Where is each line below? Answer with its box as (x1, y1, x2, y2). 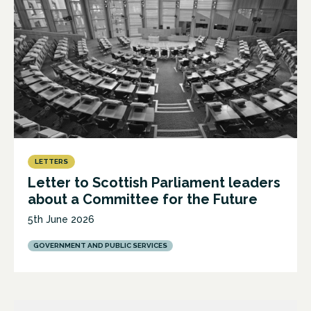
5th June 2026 (28, 214, 94, 226)
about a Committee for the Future (28, 191, 258, 208)
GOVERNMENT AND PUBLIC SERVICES (33, 242, 167, 250)
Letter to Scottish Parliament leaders (28, 174, 280, 192)
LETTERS (35, 158, 68, 166)
